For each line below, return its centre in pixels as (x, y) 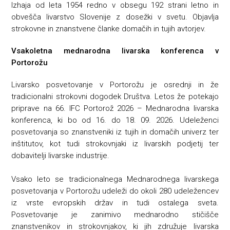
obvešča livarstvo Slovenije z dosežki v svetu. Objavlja (115, 17)
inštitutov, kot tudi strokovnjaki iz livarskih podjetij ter (115, 143)
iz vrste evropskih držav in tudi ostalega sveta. (115, 203)
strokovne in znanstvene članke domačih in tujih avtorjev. (109, 28)
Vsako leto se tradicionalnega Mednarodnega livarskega (115, 179)
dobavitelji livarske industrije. (61, 155)
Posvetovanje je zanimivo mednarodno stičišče (115, 214)
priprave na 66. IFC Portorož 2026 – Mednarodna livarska (115, 108)
